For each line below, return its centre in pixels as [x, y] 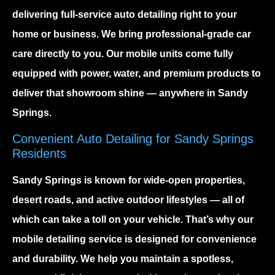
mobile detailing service [67, 239]
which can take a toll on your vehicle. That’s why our [133, 220]
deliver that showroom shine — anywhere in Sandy [130, 93]
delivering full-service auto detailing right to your [125, 14]
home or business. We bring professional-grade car [132, 34]
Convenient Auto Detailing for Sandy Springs [133, 139]
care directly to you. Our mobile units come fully [123, 53]
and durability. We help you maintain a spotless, [123, 259]
